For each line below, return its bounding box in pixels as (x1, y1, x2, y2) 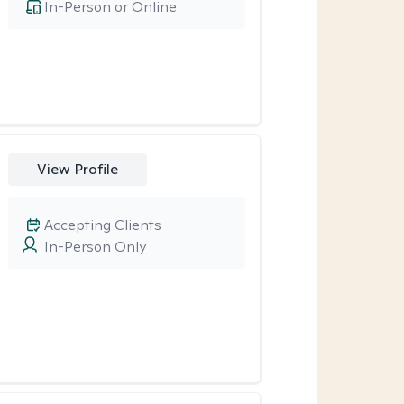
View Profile (36, 160, 118, 179)
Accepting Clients (43, 216, 161, 234)
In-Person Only (43, 237, 146, 256)
